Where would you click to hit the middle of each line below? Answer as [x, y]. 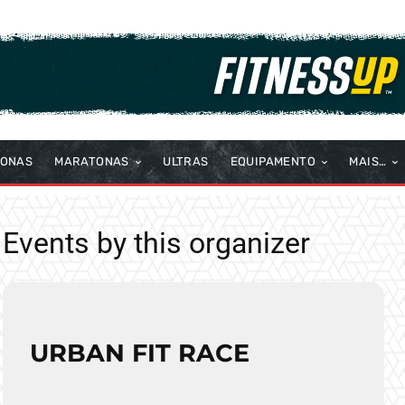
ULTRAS [186, 162]
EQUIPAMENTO [273, 162]
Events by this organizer [156, 244]
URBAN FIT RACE [140, 353]
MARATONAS [92, 162]
